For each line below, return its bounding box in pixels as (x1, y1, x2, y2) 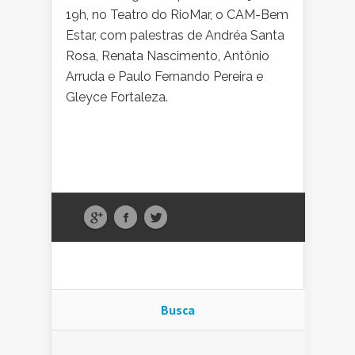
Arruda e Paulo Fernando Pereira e (66, 69, 263, 85)
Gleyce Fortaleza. (66, 90, 168, 105)
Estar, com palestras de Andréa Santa (66, 28, 284, 44)
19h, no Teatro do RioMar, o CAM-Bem (66, 7, 288, 23)
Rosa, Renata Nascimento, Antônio (66, 48, 269, 64)
